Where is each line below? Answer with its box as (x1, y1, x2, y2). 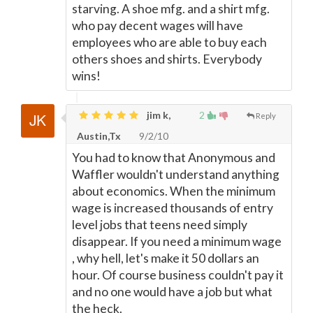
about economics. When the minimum (72, 184, 275, 198)
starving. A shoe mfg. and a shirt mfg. (72, 1, 270, 16)
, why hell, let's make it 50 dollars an (72, 251, 259, 265)
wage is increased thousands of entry (72, 201, 273, 215)
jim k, (145, 109, 170, 121)
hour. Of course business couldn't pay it (72, 268, 284, 282)
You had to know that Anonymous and (72, 150, 275, 165)
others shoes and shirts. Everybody (72, 52, 262, 66)
